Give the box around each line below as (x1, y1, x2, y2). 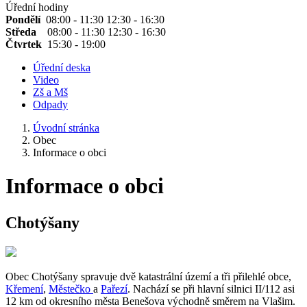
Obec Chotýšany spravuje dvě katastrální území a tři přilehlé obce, (5, 270, 291, 282)
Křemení (5, 282, 43, 295)
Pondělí (5, 14, 46, 25)
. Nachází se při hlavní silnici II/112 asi (127, 282, 295, 295)
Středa (5, 26, 47, 38)
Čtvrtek (5, 38, 47, 50)
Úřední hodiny (5, 1, 69, 13)
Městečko (49, 282, 93, 295)
